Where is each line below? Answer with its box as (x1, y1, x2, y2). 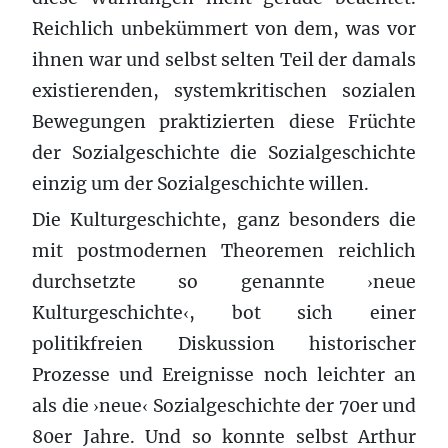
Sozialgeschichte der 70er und (148, 394, 416, 417)
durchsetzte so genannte (32, 270, 367, 293)
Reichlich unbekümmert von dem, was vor (32, 17, 416, 40)
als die (32, 394, 93, 417)
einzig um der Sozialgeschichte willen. (32, 172, 369, 195)
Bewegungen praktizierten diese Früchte (32, 110, 416, 133)
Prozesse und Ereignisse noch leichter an (32, 363, 416, 386)
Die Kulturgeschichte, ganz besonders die (32, 208, 416, 231)
